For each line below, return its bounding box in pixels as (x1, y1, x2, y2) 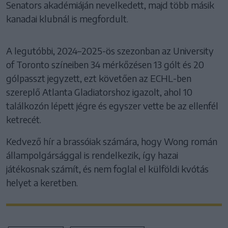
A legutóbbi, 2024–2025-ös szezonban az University (6, 45, 214, 57)
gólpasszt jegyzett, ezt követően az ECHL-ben (6, 72, 191, 84)
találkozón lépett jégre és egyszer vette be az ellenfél (6, 100, 218, 112)
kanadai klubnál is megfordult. (6, 13, 128, 25)
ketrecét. (6, 113, 41, 126)
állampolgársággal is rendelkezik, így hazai (6, 149, 178, 161)
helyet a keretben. (6, 177, 78, 189)
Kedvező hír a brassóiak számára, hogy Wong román (6, 135, 217, 148)
